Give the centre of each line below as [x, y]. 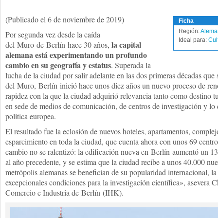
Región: [190, 31]
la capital [126, 45]
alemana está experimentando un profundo [76, 55]
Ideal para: [193, 40]
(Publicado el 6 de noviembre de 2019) [65, 19]
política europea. [31, 116]
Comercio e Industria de [43, 192]
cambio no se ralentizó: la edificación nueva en [78, 152]
